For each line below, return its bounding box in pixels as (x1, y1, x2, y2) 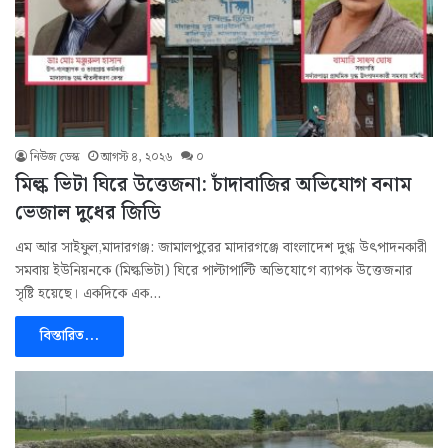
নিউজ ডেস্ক (30, 147, 80, 167)
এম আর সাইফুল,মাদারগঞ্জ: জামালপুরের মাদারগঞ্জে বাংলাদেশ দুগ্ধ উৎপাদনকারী (15, 236, 427, 259)
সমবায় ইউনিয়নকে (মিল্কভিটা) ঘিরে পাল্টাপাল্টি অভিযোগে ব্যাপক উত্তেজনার (15, 259, 412, 282)
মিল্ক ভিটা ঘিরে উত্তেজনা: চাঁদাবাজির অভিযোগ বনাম (15, 168, 411, 201)
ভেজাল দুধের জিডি (15, 196, 161, 229)
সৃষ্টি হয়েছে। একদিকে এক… (15, 282, 161, 305)
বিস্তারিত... (40, 324, 99, 347)
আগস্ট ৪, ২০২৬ (101, 147, 173, 167)
